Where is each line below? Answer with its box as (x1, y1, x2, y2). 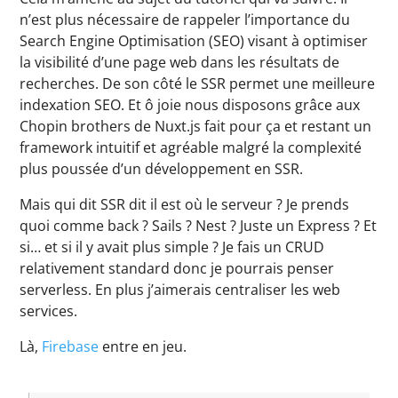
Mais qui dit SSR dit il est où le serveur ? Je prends (20, 195, 350, 214)
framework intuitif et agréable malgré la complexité (20, 138, 362, 157)
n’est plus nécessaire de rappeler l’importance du (20, 10, 351, 29)
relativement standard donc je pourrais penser (20, 259, 335, 278)
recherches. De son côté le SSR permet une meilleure (20, 74, 376, 93)
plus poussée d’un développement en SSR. (20, 159, 304, 179)
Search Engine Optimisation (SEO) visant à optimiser (20, 31, 369, 51)
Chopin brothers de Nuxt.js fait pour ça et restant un (20, 116, 372, 136)
